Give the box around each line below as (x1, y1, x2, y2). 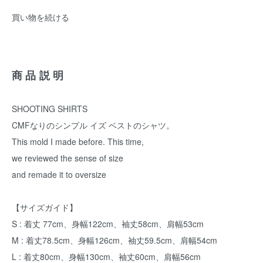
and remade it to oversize (12, 168, 106, 180)
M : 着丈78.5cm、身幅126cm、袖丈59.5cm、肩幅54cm (12, 234, 217, 246)
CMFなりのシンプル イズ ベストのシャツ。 (12, 119, 174, 131)
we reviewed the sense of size (12, 152, 123, 164)
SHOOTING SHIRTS (12, 103, 87, 114)
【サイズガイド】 (12, 201, 77, 213)
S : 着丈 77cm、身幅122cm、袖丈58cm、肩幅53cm (12, 218, 204, 230)
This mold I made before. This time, (12, 136, 144, 147)
